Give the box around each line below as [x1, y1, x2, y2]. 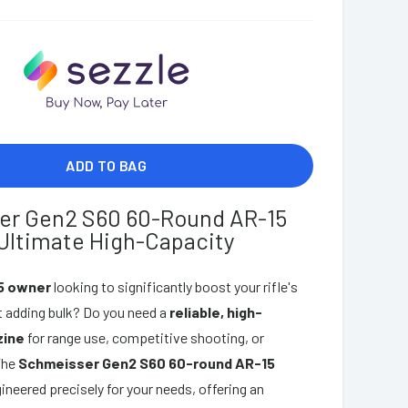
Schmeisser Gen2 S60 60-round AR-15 [18, 353, 276, 372]
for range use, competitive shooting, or [25, 328, 265, 346]
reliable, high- [169, 302, 263, 321]
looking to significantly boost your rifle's [51, 277, 299, 295]
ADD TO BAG [66, 156, 148, 174]
